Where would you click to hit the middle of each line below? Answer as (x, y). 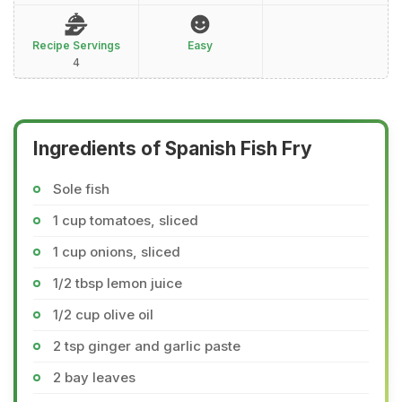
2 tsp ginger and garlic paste (147, 346)
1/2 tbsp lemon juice (118, 283)
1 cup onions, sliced (117, 252)
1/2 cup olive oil (103, 315)
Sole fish (81, 189)
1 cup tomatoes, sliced (126, 220)
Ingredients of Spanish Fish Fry (173, 149)
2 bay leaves (94, 377)
